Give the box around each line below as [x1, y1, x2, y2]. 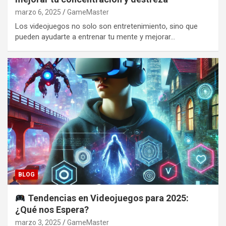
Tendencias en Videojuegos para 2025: [25, 193, 189, 204]
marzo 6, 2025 [15, 8, 61, 17]
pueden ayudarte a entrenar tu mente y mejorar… [15, 32, 175, 42]
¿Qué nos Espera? [15, 204, 89, 215]
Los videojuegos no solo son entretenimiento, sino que [15, 22, 198, 31]
